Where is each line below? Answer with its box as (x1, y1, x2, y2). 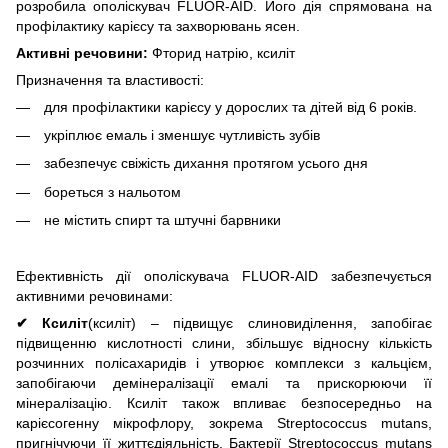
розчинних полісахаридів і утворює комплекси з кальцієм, (16, 354, 432, 371)
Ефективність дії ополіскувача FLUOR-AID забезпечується (16, 267, 432, 284)
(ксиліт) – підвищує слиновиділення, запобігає (88, 314, 433, 331)
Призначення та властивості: (16, 71, 204, 88)
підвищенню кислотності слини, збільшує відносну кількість (16, 334, 432, 351)
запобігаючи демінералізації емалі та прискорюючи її (16, 374, 432, 391)
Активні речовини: (16, 44, 148, 61)
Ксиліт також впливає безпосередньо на (126, 394, 433, 411)
